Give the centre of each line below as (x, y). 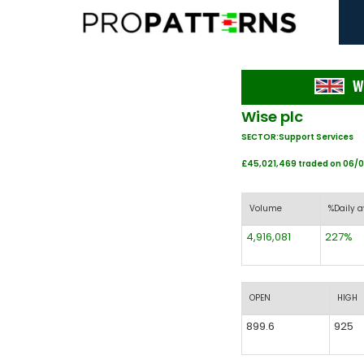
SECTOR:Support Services (297, 137)
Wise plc (272, 117)
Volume (266, 208)
